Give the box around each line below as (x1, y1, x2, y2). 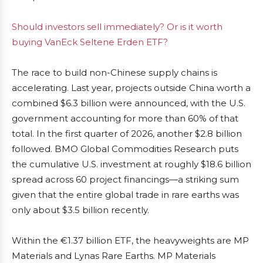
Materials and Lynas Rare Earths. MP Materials (12, 250, 215, 262)
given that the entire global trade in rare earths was (12, 189, 239, 201)
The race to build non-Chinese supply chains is (12, 67, 217, 79)
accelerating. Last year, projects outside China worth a (12, 82, 251, 94)
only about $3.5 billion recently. (12, 204, 149, 216)
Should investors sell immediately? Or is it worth (12, 21, 222, 33)
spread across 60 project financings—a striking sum (12, 174, 239, 186)
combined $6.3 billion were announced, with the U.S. (12, 97, 245, 109)
